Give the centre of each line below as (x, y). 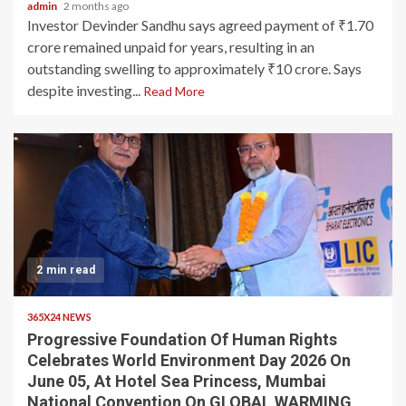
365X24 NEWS (59, 317)
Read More (174, 91)
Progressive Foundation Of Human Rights (182, 339)
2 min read (66, 270)
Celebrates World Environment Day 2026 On (189, 360)
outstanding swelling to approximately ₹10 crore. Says (194, 68)
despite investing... (85, 90)
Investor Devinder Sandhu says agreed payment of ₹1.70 (200, 25)
